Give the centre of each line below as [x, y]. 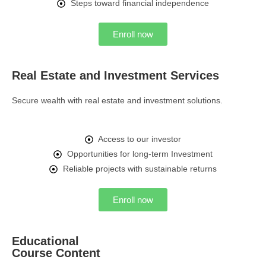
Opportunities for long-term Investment [140, 154]
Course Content [56, 253]
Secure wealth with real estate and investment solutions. [117, 100]
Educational [45, 241]
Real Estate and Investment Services [115, 75]
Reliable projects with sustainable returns [140, 169]
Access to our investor [140, 139]
